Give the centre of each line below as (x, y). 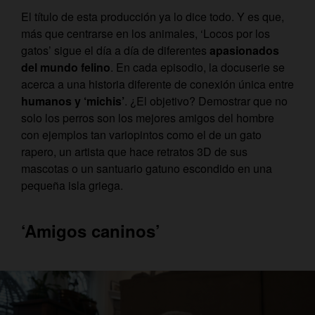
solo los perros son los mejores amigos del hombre (148, 118)
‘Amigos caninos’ (93, 231)
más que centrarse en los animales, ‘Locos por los (146, 34)
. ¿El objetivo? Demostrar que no (206, 101)
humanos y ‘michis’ (73, 101)
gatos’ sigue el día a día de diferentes (115, 51)
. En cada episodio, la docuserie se (198, 67)
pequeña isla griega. (72, 186)
